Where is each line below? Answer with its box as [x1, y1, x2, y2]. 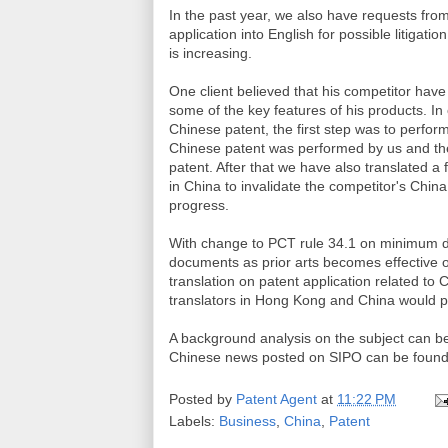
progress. [169, 197, 229, 213]
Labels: [169, 413, 219, 429]
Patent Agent [236, 391, 317, 407]
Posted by [169, 391, 236, 407]
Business [219, 413, 276, 429]
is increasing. [169, 45, 252, 61]
